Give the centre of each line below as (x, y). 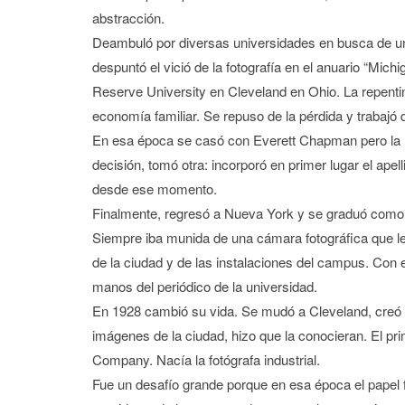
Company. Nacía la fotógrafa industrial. (206, 359)
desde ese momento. (155, 188)
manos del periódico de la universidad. (205, 286)
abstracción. (128, 17)
